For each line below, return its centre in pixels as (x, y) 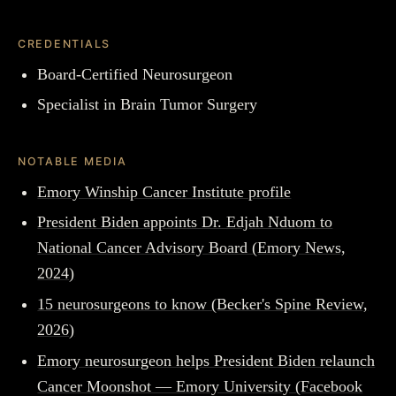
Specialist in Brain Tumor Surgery (148, 105)
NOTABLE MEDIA (72, 162)
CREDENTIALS (65, 43)
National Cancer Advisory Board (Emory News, (192, 248)
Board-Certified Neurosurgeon (135, 74)
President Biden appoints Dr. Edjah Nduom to (185, 222)
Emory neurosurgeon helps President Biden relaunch (206, 360)
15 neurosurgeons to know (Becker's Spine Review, (203, 304)
